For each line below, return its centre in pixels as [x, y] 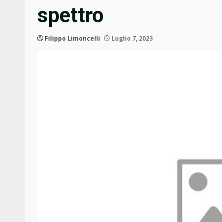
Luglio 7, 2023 [131, 39]
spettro [70, 15]
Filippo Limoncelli [72, 39]
